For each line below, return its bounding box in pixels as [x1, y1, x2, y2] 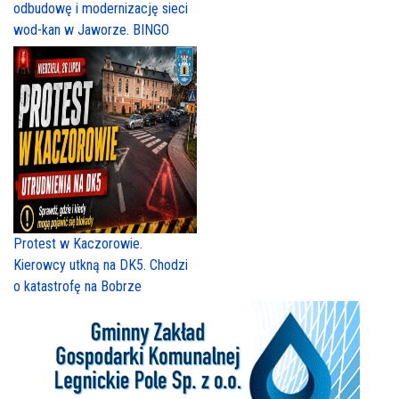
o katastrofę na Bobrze [13, 277, 142, 295]
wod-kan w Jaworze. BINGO [13, 20, 169, 38]
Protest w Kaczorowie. [13, 234, 142, 252]
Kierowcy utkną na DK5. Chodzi [13, 256, 188, 273]
